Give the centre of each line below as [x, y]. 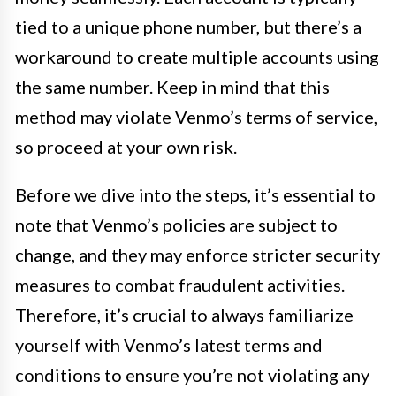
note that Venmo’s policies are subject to [176, 225]
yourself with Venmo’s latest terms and [169, 345]
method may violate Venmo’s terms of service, [196, 117]
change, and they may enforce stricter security [198, 255]
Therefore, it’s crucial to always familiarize [184, 315]
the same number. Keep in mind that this [172, 87]
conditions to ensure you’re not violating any [192, 375]
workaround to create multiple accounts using [197, 57]
